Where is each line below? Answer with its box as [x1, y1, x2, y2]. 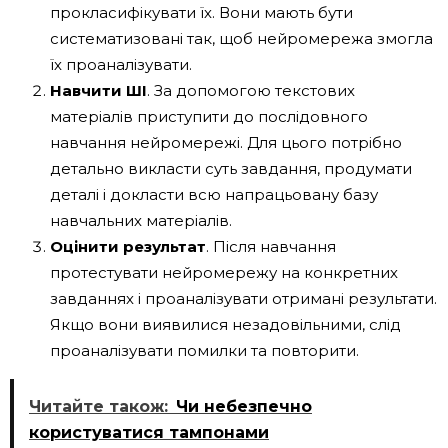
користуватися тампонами [29, 422, 269, 442]
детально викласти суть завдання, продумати [50, 158, 412, 178]
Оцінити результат [50, 236, 206, 256]
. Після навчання [206, 236, 336, 256]
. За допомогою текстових [147, 80, 355, 100]
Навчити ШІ [50, 80, 147, 100]
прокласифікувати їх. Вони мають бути [50, 2, 353, 22]
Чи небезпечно [176, 396, 312, 416]
